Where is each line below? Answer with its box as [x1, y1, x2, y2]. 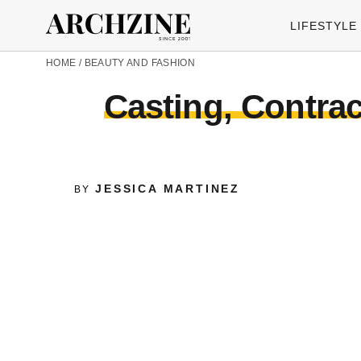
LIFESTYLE [290, 19, 357, 32]
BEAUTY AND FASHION [84, 57, 196, 68]
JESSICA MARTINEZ [95, 182, 241, 195]
